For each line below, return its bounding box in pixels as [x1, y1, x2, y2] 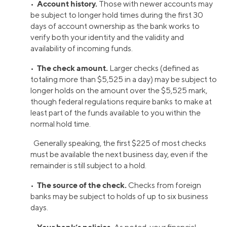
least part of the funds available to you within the [30, 107, 201, 118]
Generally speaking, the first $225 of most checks [30, 138, 206, 148]
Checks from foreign [127, 180, 201, 190]
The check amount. [37, 62, 108, 73]
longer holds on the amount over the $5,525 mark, [30, 85, 207, 95]
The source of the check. [37, 179, 127, 190]
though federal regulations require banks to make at [30, 96, 212, 106]
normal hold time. [30, 119, 91, 129]
